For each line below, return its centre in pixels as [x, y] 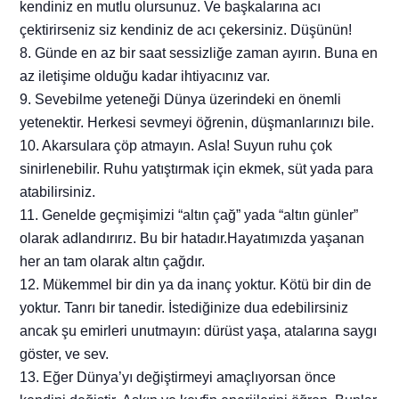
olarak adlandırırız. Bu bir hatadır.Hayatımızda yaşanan [192, 239]
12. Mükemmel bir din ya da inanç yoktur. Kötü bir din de [196, 285]
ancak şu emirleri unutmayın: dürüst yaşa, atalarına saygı [199, 331]
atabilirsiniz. [58, 192]
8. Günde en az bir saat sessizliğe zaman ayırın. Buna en [199, 53]
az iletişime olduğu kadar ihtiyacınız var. [145, 77]
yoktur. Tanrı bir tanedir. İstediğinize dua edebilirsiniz [184, 308]
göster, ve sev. [65, 354]
